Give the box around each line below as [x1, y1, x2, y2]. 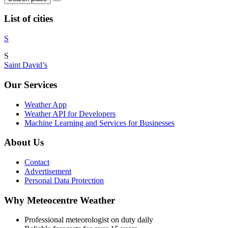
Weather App [24, 100, 67, 109]
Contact [24, 157, 49, 166]
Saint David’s [4, 61, 47, 70]
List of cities [4, 13, 53, 24]
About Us [4, 137, 44, 148]
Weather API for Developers [24, 109, 116, 118]
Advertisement [24, 166, 71, 176]
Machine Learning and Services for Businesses [24, 118, 175, 127]
